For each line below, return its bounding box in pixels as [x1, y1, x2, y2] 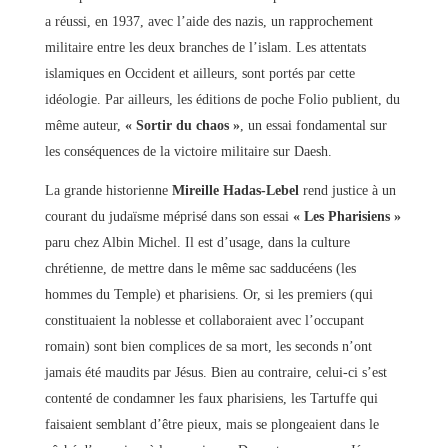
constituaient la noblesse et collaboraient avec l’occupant [44, 312, 364, 328]
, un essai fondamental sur [239, 117, 387, 133]
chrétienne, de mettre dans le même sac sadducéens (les [44, 260, 356, 276]
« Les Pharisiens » [292, 208, 401, 224]
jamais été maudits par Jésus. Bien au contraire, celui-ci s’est [44, 364, 387, 380]
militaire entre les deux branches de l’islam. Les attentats [44, 39, 366, 55]
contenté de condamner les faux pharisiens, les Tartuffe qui [44, 390, 378, 406]
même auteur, [44, 117, 125, 133]
